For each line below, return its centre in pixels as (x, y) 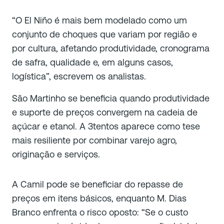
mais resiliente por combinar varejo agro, (94, 140)
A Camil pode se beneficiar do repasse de (97, 184)
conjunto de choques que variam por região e (104, 34)
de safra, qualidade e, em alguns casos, (92, 62)
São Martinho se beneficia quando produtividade (111, 98)
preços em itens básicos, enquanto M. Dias (99, 198)
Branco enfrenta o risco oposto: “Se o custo (100, 212)
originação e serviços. (56, 154)
